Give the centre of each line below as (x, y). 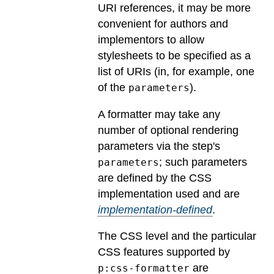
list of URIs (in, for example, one (176, 72)
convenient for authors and (163, 24)
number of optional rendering (168, 130)
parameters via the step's (159, 146)
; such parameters (203, 162)
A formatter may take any (159, 114)
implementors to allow (151, 40)
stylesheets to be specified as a (174, 56)
